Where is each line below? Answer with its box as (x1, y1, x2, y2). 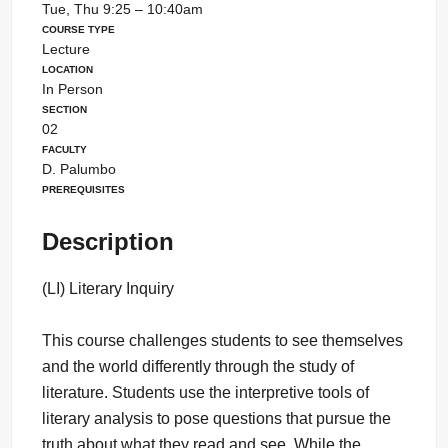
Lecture (41, 41, 90, 58)
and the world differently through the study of (41, 358, 354, 376)
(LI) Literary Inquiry (41, 280, 174, 298)
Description (41, 228, 174, 256)
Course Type (41, 20, 115, 37)
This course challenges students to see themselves (41, 332, 403, 350)
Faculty (41, 140, 87, 157)
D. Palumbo (41, 161, 116, 178)
